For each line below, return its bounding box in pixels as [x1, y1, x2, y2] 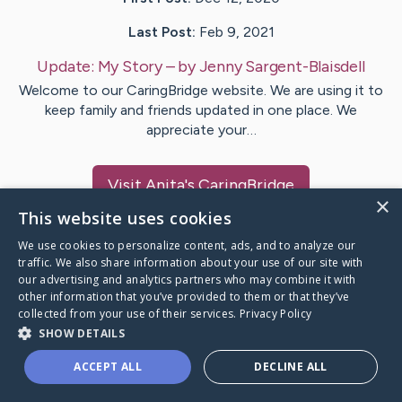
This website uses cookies [18, 207, 232, 229]
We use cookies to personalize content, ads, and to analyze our [18, 238, 356, 253]
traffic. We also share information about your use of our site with [18, 255, 363, 270]
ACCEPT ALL [74, 359, 143, 374]
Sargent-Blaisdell [245, 57, 365, 77]
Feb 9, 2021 [198, 23, 275, 41]
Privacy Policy [239, 306, 312, 321]
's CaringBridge [185, 175, 294, 196]
